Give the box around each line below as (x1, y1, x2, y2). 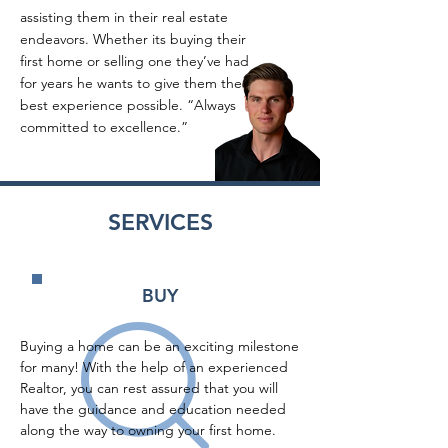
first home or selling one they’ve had (20, 52, 249, 70)
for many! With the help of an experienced (20, 358, 288, 376)
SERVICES (107, 208, 213, 236)
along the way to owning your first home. (20, 421, 276, 439)
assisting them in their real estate (20, 8, 228, 26)
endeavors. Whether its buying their (20, 30, 246, 48)
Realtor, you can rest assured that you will (20, 379, 278, 397)
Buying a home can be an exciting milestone (20, 337, 299, 355)
